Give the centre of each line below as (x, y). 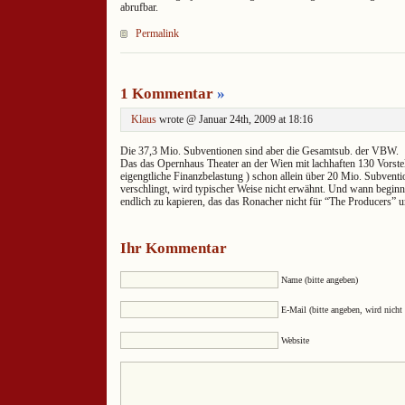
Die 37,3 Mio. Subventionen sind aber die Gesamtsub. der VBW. (259, 151)
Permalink (157, 33)
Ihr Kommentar (174, 249)
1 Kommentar (169, 93)
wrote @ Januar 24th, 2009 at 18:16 (235, 119)
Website (295, 340)
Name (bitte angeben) (320, 279)
